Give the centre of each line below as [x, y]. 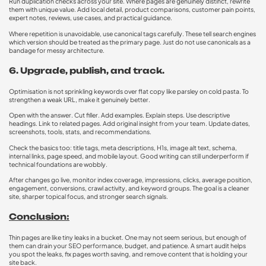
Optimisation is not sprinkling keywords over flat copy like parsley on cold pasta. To [129, 91]
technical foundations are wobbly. [58, 164]
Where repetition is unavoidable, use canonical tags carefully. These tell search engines [132, 33]
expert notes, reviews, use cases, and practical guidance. [91, 18]
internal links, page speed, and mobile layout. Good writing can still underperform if [129, 156]
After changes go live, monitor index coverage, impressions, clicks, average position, [131, 180]
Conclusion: [39, 216]
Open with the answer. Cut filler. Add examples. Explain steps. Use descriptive [119, 115]
